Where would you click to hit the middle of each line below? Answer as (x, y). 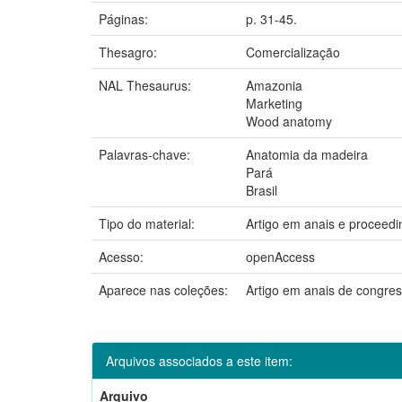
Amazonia (274, 85)
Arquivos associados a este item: (199, 360)
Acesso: (123, 256)
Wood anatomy (289, 121)
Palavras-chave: (146, 154)
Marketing (274, 103)
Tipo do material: (149, 223)
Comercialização (293, 52)
